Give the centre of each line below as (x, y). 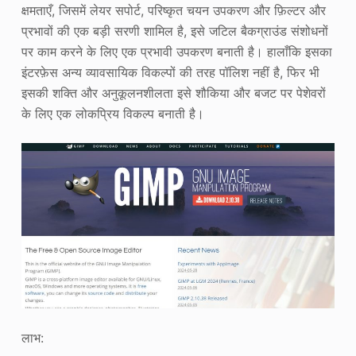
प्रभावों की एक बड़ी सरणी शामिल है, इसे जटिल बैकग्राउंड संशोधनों (174, 31)
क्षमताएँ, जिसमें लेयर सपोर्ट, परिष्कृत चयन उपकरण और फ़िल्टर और (173, 10)
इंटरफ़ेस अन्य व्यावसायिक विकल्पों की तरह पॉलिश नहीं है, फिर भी (170, 72)
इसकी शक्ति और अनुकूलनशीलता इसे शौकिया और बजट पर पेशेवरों (173, 93)
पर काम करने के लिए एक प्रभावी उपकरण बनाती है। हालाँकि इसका (176, 51)
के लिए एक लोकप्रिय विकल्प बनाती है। (112, 113)
